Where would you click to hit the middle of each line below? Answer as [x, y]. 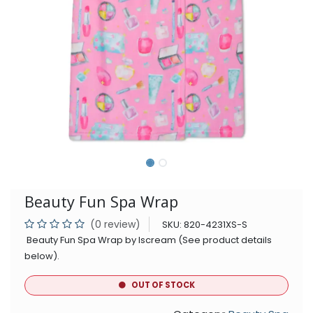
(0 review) [115, 224]
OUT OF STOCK [163, 285]
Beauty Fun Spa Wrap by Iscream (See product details [148, 240]
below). [42, 256]
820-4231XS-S [216, 224]
